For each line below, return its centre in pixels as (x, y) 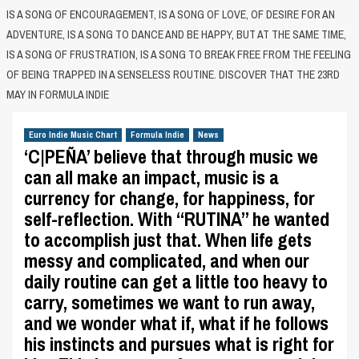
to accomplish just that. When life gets (168, 240)
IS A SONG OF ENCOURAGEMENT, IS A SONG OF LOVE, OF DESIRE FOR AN (170, 14)
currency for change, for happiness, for (169, 198)
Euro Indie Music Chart (73, 135)
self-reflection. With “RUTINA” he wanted (177, 219)
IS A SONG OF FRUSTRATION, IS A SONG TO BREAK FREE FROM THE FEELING (178, 54)
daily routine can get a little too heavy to (176, 281)
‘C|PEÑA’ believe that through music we (171, 156)
